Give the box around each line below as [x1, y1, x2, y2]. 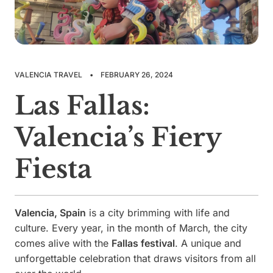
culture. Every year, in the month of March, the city [15, 221, 247, 234]
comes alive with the [15, 236, 112, 249]
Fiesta [15, 153, 92, 185]
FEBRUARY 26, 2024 [101, 69, 173, 79]
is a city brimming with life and [86, 206, 230, 219]
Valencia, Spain [15, 206, 86, 219]
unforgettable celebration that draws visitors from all [15, 252, 256, 264]
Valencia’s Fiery [15, 121, 221, 153]
